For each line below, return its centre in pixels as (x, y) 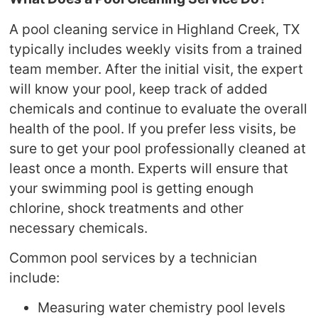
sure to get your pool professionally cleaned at (158, 148)
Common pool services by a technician (133, 257)
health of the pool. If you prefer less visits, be (153, 128)
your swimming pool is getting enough (132, 188)
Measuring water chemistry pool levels (162, 308)
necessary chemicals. (79, 227)
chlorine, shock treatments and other (127, 208)
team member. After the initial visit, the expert (157, 68)
